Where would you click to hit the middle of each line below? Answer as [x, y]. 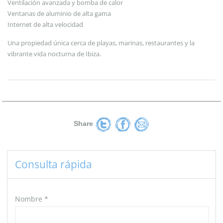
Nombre [30, 199]
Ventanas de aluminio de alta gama [59, 14]
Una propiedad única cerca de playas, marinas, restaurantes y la [101, 43]
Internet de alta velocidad [45, 25]
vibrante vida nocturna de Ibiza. [54, 54]
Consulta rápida [54, 165]
